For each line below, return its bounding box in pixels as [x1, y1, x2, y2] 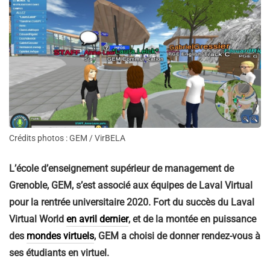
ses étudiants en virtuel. [9, 247, 109, 259]
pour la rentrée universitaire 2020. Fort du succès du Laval [9, 196, 254, 209]
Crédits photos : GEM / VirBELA [9, 133, 125, 143]
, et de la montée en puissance [128, 213, 256, 225]
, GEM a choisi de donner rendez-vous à [94, 230, 260, 242]
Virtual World [9, 213, 66, 225]
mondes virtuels [27, 230, 94, 242]
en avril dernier [66, 213, 128, 225]
